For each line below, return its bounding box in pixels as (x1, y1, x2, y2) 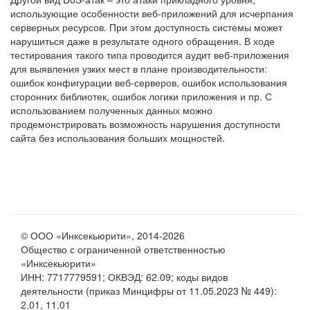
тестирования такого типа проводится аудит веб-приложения (10, 48, 289, 62)
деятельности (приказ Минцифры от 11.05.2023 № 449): (21, 284, 277, 298)
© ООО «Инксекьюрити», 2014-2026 (21, 228, 214, 242)
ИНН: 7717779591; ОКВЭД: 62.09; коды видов (21, 270, 228, 284)
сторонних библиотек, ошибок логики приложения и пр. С (10, 89, 272, 103)
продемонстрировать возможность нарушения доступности (10, 117, 280, 131)
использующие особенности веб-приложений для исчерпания (10, 6, 293, 20)
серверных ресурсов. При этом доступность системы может (10, 20, 282, 34)
